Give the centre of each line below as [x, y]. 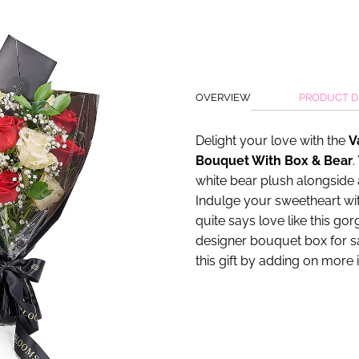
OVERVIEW [223, 98]
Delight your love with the [272, 141]
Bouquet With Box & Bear [274, 161]
